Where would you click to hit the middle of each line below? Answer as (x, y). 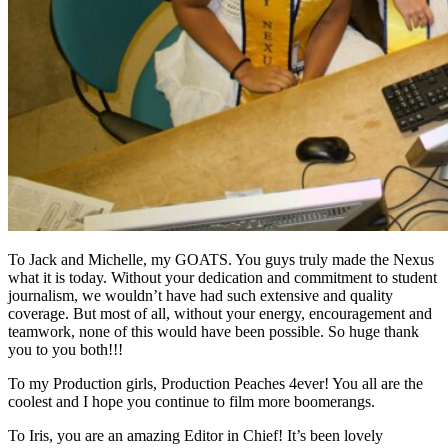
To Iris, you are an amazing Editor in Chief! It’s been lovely (195, 435)
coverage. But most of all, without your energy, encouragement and (220, 313)
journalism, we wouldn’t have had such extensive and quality (200, 295)
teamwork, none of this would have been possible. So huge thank (213, 331)
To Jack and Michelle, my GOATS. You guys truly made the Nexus (221, 259)
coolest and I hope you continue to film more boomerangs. (193, 401)
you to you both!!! (65, 349)
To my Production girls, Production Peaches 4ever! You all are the (215, 383)
